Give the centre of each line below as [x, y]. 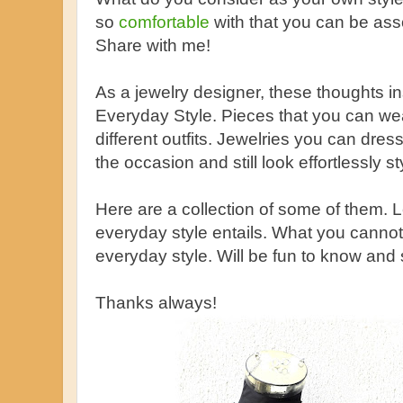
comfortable [166, 22]
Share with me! [153, 45]
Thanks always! [156, 303]
